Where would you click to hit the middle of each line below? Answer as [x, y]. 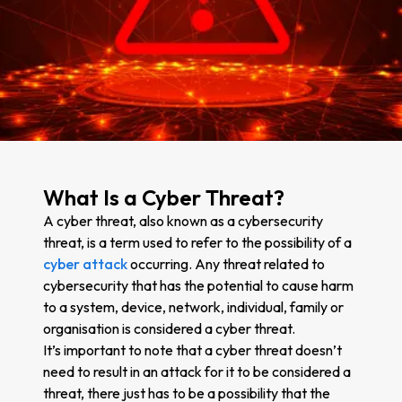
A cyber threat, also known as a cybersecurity [183, 220]
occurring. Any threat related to [226, 263]
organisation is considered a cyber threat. [169, 328]
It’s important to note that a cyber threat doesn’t [192, 350]
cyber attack [85, 263]
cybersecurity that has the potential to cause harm [198, 285]
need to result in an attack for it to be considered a [197, 371]
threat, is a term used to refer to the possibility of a [197, 242]
